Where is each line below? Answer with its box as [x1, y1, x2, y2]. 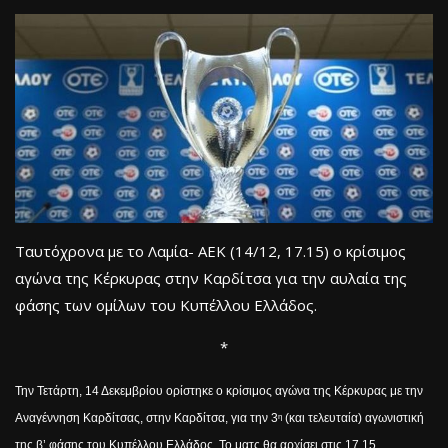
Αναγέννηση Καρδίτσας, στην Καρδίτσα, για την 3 [15, 410, 278, 425]
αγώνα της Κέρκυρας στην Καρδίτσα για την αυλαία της [15, 267, 407, 288]
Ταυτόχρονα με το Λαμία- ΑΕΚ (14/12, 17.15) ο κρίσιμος [15, 240, 406, 261]
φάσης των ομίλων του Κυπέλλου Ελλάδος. [15, 294, 317, 315]
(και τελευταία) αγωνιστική [282, 410, 424, 425]
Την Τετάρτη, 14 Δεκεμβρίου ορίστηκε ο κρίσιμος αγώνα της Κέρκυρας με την [15, 383, 423, 398]
